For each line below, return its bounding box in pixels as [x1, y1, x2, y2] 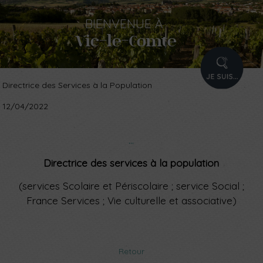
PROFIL [218, 69, 247, 80]
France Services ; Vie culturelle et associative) [26, 194, 237, 207]
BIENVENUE [85, 16, 152, 32]
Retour [119, 245, 144, 257]
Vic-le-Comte [75, 29, 177, 52]
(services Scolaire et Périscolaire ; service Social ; [18, 179, 244, 192]
